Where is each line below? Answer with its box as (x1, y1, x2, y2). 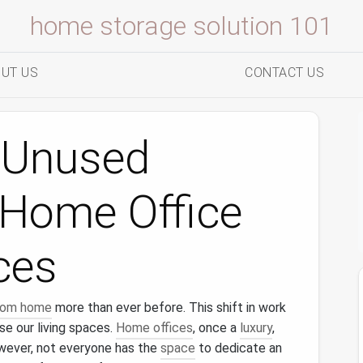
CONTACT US (245, 65, 324, 80)
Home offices (116, 320, 193, 335)
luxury (240, 320, 272, 335)
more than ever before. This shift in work (52, 300, 286, 315)
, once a (193, 320, 240, 335)
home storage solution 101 (30, 11, 333, 41)
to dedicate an (195, 340, 282, 356)
